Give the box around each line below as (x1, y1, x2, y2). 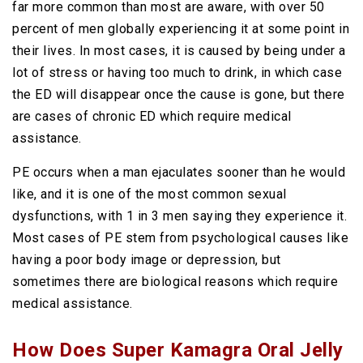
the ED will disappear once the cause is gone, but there (12, 87, 345, 102)
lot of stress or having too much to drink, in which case (12, 65, 342, 80)
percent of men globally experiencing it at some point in (12, 21, 349, 36)
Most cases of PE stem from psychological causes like (12, 230, 348, 246)
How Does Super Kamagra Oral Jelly (12, 339, 344, 361)
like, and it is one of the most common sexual (12, 186, 287, 202)
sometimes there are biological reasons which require (12, 274, 338, 289)
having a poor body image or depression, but (12, 252, 281, 267)
